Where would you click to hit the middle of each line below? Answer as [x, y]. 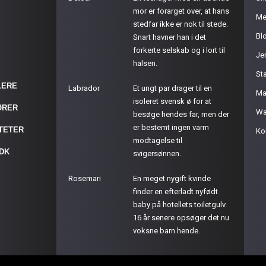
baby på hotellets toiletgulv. [180, 205]
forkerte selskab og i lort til [179, 50]
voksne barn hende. [167, 231]
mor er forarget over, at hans [181, 11]
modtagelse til [158, 140]
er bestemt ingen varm [171, 127]
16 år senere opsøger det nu [181, 218]
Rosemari [85, 178]
